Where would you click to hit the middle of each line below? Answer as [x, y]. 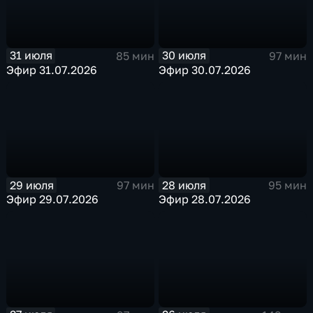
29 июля [31, 185]
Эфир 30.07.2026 [205, 70]
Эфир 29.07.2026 [53, 199]
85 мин [135, 56]
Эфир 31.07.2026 [52, 70]
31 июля [31, 56]
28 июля [184, 185]
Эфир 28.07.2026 [205, 199]
